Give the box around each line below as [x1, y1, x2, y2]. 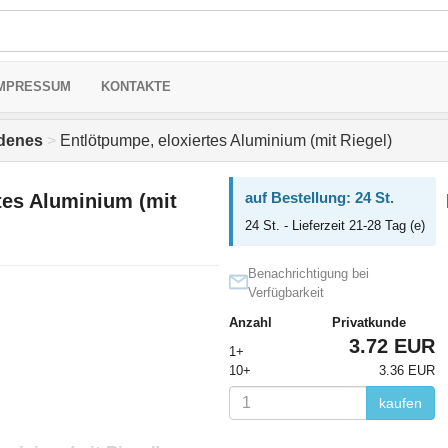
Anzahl [228, 315, 272, 330]
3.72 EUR [348, 335, 435, 357]
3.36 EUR [378, 363, 435, 378]
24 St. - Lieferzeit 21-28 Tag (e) [244, 218, 425, 233]
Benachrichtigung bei [247, 266, 369, 281]
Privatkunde [331, 315, 406, 330]
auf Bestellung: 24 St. [244, 189, 394, 206]
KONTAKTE [101, 79, 171, 94]
